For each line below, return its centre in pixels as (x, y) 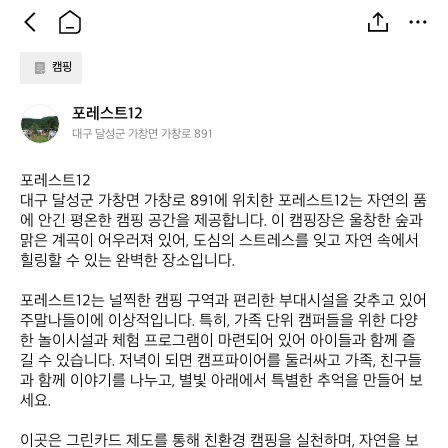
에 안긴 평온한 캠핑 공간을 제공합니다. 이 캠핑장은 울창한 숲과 (221, 221)
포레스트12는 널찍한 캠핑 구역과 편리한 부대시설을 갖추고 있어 (223, 301)
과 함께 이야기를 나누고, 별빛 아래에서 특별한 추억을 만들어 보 (221, 381)
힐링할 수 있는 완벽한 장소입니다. (129, 261)
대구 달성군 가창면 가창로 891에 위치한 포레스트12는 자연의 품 (223, 201)
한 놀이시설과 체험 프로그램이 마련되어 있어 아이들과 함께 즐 (218, 341)
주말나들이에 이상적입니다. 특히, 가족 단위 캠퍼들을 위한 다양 (219, 321)
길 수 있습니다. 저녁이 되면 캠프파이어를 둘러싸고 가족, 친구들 (221, 361)
